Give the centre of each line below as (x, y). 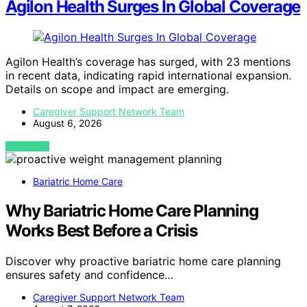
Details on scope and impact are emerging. (117, 89)
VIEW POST (28, 146)
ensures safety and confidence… (89, 274)
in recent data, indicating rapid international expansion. (148, 75)
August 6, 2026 (67, 123)
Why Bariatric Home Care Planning (132, 210)
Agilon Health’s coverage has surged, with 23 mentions (148, 61)
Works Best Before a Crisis (101, 230)
